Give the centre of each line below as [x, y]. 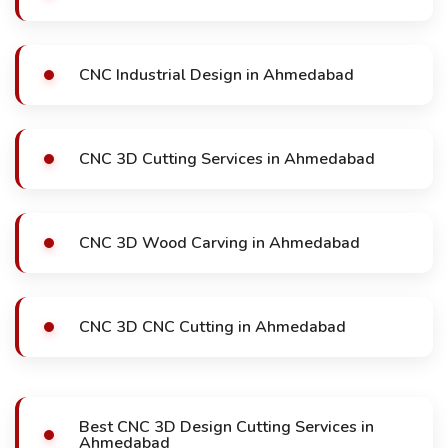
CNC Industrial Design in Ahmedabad [216, 75]
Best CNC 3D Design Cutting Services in [226, 427]
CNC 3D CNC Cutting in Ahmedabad [212, 327]
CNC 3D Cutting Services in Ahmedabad [227, 159]
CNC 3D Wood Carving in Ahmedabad [219, 243]
